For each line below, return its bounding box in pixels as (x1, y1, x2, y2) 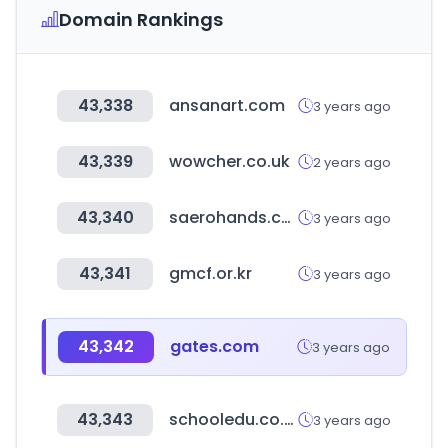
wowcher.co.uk (169, 150, 290, 173)
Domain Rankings (59, 7, 223, 32)
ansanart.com (169, 94, 285, 117)
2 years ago (313, 152, 391, 172)
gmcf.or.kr (169, 262, 252, 285)
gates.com (170, 335, 259, 358)
